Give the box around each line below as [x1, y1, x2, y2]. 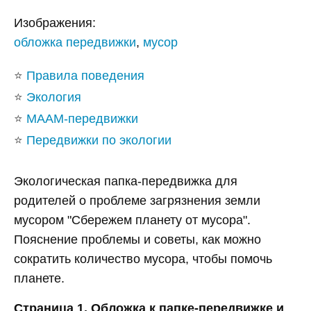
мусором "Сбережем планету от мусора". [14, 213, 251, 228]
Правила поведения [26, 69, 144, 83]
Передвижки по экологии [26, 133, 171, 148]
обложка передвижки [14, 35, 136, 50]
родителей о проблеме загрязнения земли [14, 194, 260, 208]
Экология [26, 90, 81, 105]
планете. [14, 271, 65, 286]
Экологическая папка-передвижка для [14, 174, 237, 189]
